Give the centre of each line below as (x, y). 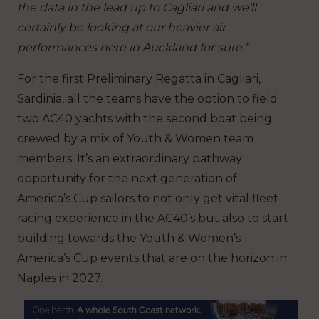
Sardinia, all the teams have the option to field (147, 99)
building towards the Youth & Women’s (129, 239)
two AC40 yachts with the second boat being (145, 119)
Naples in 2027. (60, 278)
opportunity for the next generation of (127, 179)
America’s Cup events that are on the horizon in (152, 258)
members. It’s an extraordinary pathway (130, 159)
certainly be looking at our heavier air (121, 28)
